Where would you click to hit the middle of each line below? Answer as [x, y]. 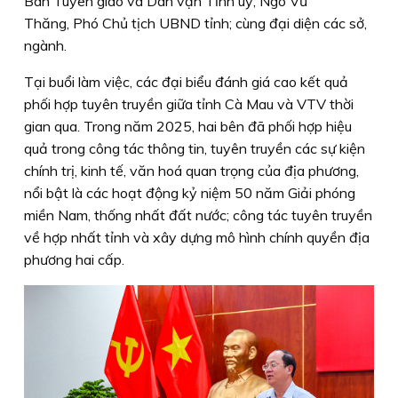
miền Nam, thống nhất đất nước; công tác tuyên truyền [198, 215]
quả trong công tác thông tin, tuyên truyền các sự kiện [195, 148]
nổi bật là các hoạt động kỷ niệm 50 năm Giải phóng [190, 192]
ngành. [45, 45]
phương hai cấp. [74, 259]
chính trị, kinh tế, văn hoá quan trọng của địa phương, [191, 170]
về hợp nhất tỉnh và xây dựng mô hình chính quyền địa [197, 237]
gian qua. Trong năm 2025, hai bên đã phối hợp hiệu [188, 126]
